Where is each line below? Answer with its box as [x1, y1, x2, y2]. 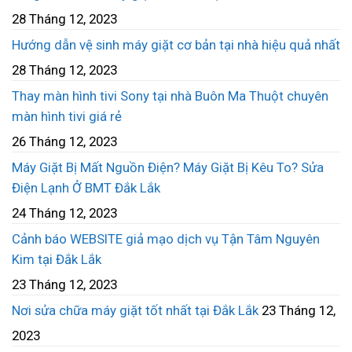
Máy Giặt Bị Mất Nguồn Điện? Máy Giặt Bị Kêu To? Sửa [12, 159, 324, 175]
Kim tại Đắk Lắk [12, 251, 101, 267]
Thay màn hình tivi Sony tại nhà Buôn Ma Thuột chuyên [12, 87, 328, 104]
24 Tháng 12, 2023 [12, 204, 117, 221]
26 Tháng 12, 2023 [12, 133, 117, 149]
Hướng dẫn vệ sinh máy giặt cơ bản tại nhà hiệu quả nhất [12, 36, 340, 53]
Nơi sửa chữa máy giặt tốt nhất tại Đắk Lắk [12, 302, 258, 318]
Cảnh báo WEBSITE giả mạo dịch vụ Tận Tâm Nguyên [12, 230, 320, 247]
